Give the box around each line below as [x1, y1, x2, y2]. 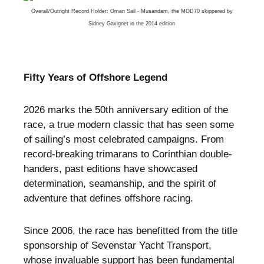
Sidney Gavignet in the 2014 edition [88, 21, 176, 27]
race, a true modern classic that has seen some [23, 119, 234, 131]
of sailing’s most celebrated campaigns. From [23, 134, 224, 146]
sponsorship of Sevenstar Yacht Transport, [23, 240, 212, 252]
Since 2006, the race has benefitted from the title [23, 225, 237, 237]
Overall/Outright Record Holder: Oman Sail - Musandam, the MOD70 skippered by [31, 8, 233, 15]
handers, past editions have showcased [23, 163, 197, 175]
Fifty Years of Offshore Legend [23, 72, 167, 84]
